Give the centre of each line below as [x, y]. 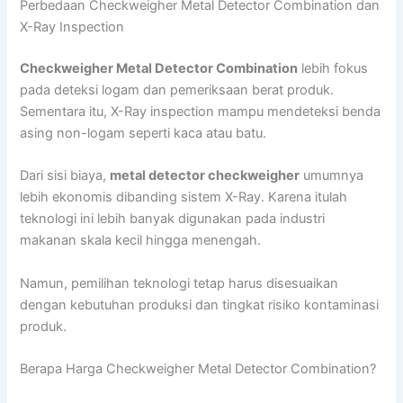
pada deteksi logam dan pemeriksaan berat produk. [177, 90]
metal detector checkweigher [205, 176]
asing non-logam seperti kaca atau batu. [143, 133]
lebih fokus [333, 68]
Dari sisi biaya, [65, 176]
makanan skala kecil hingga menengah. [141, 241]
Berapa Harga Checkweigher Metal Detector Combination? [198, 368]
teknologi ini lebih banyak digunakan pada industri [173, 219]
